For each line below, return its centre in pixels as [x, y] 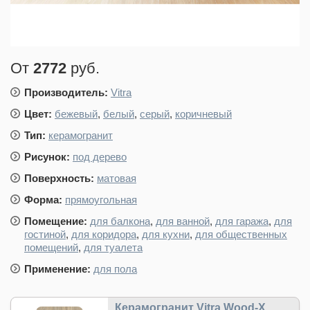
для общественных [241, 234]
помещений [51, 247]
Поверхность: [59, 178]
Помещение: [56, 221]
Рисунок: [48, 157]
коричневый [203, 114]
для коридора [104, 234]
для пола [115, 269]
